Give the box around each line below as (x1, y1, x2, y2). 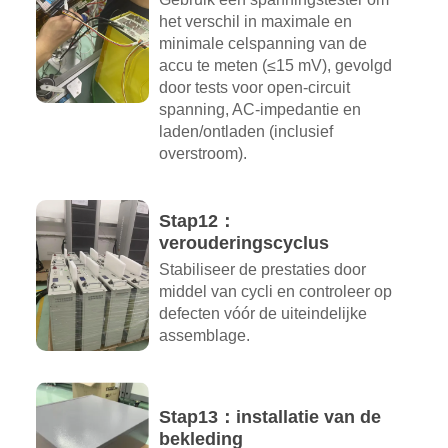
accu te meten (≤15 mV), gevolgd (158, 57, 392, 75)
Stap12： (158, 211, 236, 232)
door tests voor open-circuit (158, 79, 350, 97)
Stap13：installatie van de (158, 407, 381, 428)
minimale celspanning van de (158, 35, 367, 53)
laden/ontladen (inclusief (158, 123, 333, 141)
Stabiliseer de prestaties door (158, 261, 366, 279)
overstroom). (158, 145, 247, 163)
